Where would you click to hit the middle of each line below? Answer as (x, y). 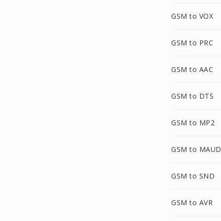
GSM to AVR (192, 203)
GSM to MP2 (193, 123)
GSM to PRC (192, 43)
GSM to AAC (192, 69)
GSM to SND (193, 176)
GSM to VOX (192, 16)
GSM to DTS (192, 96)
